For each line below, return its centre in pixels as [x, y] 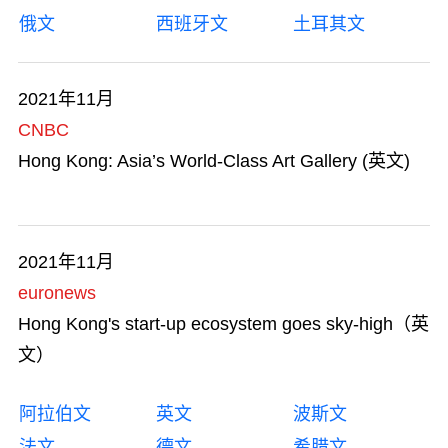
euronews [57, 292]
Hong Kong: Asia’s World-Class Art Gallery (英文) [214, 160]
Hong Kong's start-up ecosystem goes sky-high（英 [223, 323]
